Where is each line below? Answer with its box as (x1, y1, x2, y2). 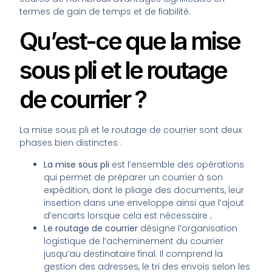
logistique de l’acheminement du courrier (44, 234, 224, 247)
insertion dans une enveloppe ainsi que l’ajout (44, 196, 245, 209)
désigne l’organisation (138, 222, 238, 234)
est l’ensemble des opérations (109, 158, 245, 171)
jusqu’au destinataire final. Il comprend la (44, 247, 223, 260)
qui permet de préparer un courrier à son (44, 171, 223, 183)
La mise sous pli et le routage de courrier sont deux (19, 124, 242, 137)
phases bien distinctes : (19, 137, 123, 149)
